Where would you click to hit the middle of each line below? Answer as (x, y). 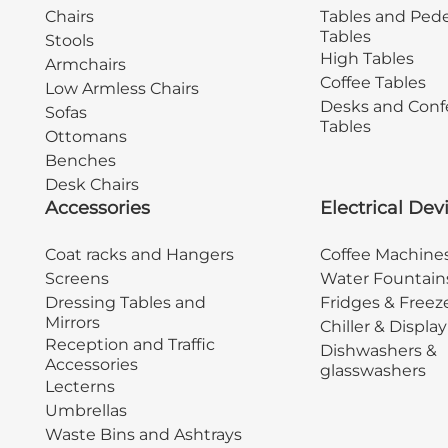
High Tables (366, 59)
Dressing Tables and (125, 303)
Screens (76, 279)
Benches (80, 161)
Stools (69, 41)
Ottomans (85, 137)
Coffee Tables (372, 83)
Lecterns (79, 387)
